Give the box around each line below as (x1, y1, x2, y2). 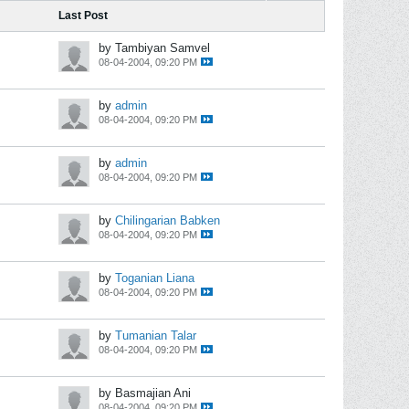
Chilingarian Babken (115, 214, 220, 227)
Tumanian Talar (115, 329, 196, 342)
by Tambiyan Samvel (99, 41, 210, 55)
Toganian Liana (115, 271, 194, 285)
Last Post (58, 9, 108, 22)
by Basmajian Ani (99, 386, 191, 400)
